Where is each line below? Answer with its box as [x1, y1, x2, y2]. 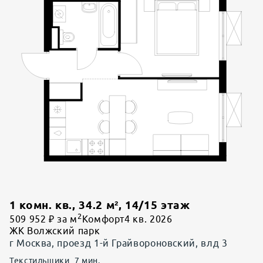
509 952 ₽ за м [9, 213, 77, 224]
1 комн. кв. [9, 198, 73, 211]
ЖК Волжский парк [9, 225, 100, 236]
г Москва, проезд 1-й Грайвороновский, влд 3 [9, 237, 228, 248]
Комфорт [82, 213, 125, 224]
